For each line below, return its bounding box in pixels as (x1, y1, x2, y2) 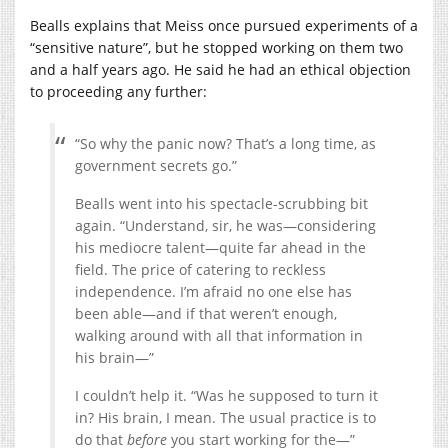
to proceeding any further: (30, 81, 207, 101)
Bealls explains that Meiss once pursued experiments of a (30, 15, 418, 35)
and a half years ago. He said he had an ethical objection (30, 59, 411, 79)
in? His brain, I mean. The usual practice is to (75, 407, 376, 427)
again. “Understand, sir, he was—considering (75, 215, 376, 235)
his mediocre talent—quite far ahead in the (75, 237, 366, 257)
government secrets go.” (75, 155, 237, 175)
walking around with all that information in (75, 325, 363, 345)
